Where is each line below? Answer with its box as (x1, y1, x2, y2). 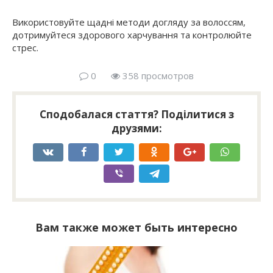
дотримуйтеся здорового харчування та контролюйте (12, 29, 252, 41)
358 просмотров (120, 69, 194, 82)
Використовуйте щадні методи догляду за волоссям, (12, 16, 246, 29)
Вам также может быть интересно (35, 220, 238, 235)
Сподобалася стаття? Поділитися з (39, 107, 234, 122)
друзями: (111, 121, 162, 136)
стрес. (12, 41, 38, 54)
